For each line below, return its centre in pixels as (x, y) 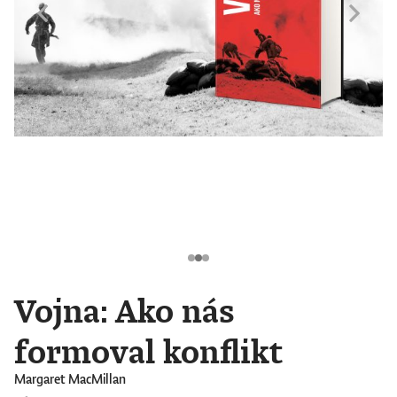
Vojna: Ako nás (125, 311)
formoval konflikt (148, 351)
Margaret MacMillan (70, 379)
